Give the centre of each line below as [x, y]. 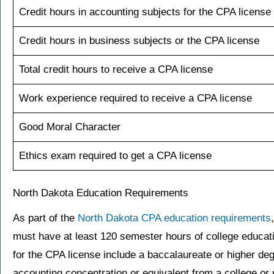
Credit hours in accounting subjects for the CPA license [145, 12]
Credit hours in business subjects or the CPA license [139, 41]
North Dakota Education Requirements [101, 193]
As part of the [45, 218]
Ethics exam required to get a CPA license [115, 156]
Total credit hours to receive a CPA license [116, 70]
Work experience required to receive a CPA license [135, 98]
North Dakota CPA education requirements [174, 218]
